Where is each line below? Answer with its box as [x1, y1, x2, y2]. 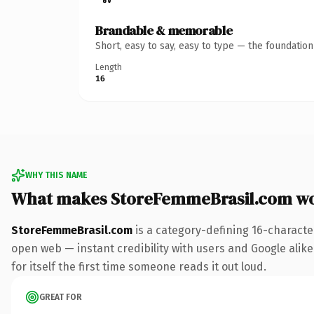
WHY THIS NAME [25, 170, 87, 180]
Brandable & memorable [95, 21, 233, 39]
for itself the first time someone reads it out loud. [11, 259, 266, 273]
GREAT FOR [39, 292, 82, 302]
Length [95, 62, 122, 72]
